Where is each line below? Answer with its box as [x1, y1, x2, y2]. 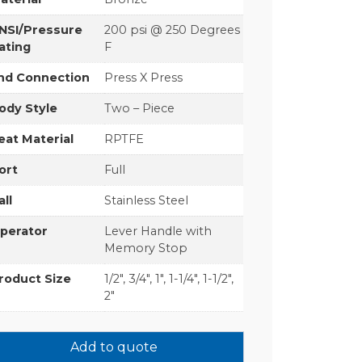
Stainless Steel [104, 193, 189, 208]
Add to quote [69, 339, 158, 355]
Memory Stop [104, 241, 188, 256]
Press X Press [104, 70, 183, 86]
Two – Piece [104, 101, 175, 116]
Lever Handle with [104, 224, 213, 239]
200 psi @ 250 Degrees [104, 23, 241, 38]
